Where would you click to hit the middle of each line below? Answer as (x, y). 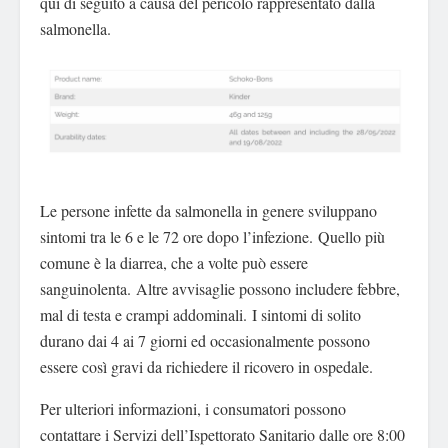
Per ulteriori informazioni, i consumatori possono (193, 409)
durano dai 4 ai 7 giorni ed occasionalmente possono (205, 341)
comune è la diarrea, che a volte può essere (174, 263)
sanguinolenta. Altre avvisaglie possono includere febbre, (220, 289)
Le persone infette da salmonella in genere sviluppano (208, 211)
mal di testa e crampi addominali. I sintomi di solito (200, 315)
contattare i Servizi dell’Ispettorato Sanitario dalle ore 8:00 (222, 435)
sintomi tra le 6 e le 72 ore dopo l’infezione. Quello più (212, 237)
